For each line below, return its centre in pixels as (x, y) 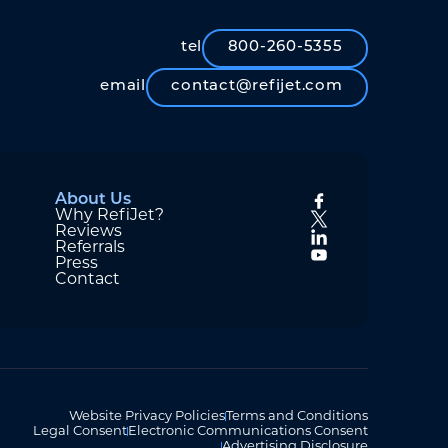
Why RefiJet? (109, 215)
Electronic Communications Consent (248, 432)
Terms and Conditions (297, 417)
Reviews (88, 231)
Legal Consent (80, 432)
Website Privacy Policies (147, 417)
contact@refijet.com (257, 87)
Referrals (89, 247)
